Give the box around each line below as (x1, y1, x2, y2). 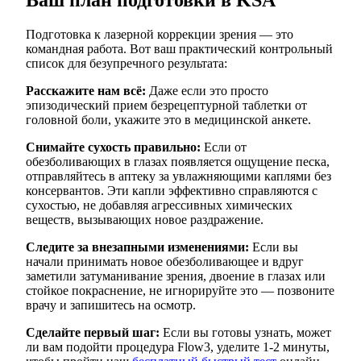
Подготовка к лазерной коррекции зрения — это (26, 27, 293, 41)
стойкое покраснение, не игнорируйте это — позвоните (26, 283, 334, 297)
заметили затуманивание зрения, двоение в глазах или (26, 268, 326, 283)
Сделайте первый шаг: (26, 325, 160, 339)
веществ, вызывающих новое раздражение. (26, 212, 263, 226)
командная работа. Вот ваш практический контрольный (26, 41, 333, 56)
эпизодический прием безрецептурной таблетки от (26, 98, 307, 112)
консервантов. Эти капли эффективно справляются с (26, 183, 317, 197)
